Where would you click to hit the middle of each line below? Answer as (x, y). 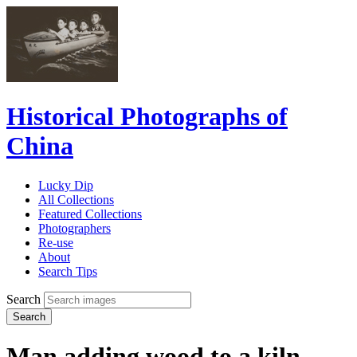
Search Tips (68, 271)
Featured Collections (90, 214)
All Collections (76, 199)
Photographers (75, 228)
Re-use (56, 242)
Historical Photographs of (147, 117)
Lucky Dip (66, 185)
